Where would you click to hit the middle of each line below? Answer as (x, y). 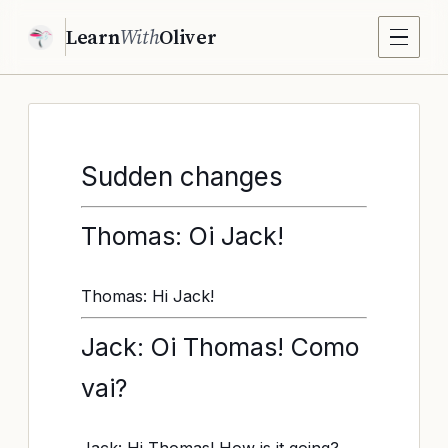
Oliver (188, 36)
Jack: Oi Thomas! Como (220, 347)
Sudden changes (182, 176)
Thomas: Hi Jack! (147, 296)
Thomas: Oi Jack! (182, 236)
